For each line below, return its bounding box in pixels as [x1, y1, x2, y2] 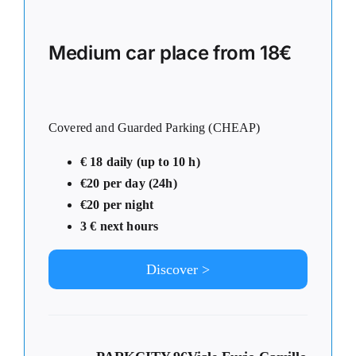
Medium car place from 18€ [48, 41, 292, 64]
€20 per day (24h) [80, 176, 177, 190]
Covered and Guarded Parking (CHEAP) [48, 120, 261, 134]
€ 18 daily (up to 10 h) [80, 154, 200, 168]
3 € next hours [80, 219, 159, 233]
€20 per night [80, 197, 154, 211]
